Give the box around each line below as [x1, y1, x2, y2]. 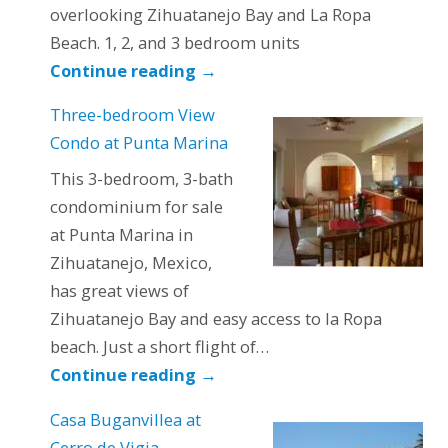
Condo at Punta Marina [49, 131, 228, 155]
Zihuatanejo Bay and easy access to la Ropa [49, 307, 382, 331]
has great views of [49, 279, 189, 303]
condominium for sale [49, 195, 223, 219]
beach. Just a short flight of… [49, 335, 269, 359]
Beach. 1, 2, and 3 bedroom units [49, 30, 300, 54]
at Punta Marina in [49, 223, 193, 247]
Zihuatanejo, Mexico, [49, 251, 212, 275]
